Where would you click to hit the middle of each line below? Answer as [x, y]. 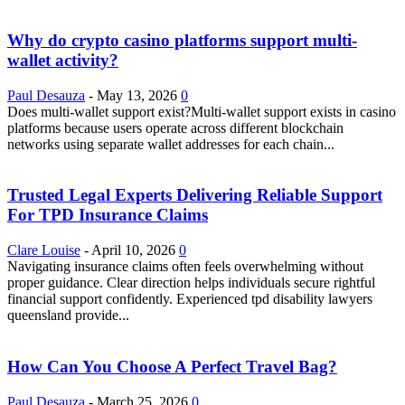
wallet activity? [63, 60]
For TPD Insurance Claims [108, 215]
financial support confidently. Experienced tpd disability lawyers [190, 299]
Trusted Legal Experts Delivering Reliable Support [195, 195]
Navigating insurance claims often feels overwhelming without [185, 267]
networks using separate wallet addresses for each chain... [171, 144]
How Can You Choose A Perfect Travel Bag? [172, 366]
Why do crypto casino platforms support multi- [182, 40]
